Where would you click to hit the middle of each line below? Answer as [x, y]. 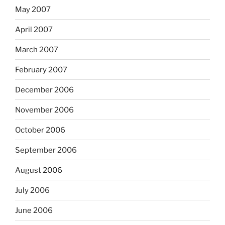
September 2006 [46, 150]
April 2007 [34, 29]
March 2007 [37, 49]
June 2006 [34, 210]
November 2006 [44, 110]
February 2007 [41, 70]
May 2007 [33, 9]
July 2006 [32, 190]
